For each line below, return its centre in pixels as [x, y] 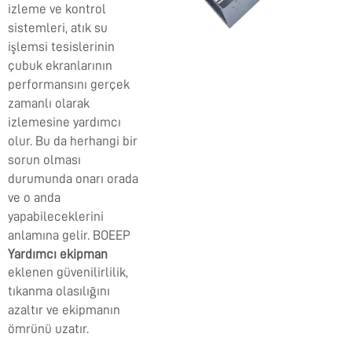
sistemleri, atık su [58, 28]
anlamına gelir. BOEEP [69, 236]
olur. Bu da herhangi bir [73, 141]
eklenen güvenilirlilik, [68, 273]
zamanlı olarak [49, 104]
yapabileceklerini [56, 217]
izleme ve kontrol [57, 9]
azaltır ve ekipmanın [64, 310]
